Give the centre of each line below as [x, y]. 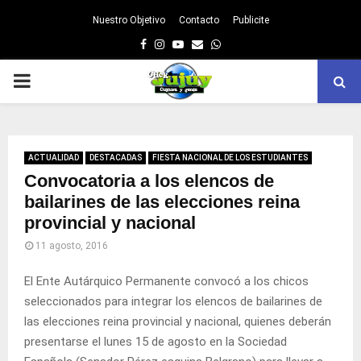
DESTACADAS [116, 158]
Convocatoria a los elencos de [149, 181]
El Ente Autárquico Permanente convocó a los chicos [166, 281]
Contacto [199, 20]
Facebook [171, 44]
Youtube [205, 44]
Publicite [251, 20]
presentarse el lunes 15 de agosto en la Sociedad [156, 341]
